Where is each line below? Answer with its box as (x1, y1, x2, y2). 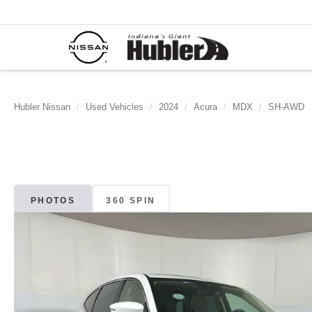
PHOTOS (30, 196, 76, 206)
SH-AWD (268, 102, 304, 112)
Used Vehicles (86, 102, 143, 112)
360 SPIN (106, 196, 156, 206)
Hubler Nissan (14, 102, 70, 112)
